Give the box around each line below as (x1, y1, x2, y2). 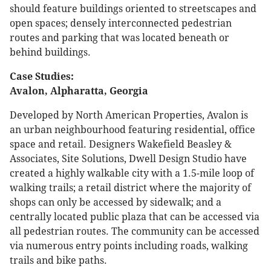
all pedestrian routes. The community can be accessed (10, 226, 260, 238)
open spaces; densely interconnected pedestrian (10, 18, 232, 30)
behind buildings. (10, 47, 91, 59)
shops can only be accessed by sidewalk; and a (10, 197, 221, 209)
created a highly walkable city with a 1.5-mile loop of (10, 168, 254, 180)
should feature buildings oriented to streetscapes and (10, 3, 256, 15)
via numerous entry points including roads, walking (10, 240, 248, 252)
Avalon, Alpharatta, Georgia (10, 85, 148, 97)
